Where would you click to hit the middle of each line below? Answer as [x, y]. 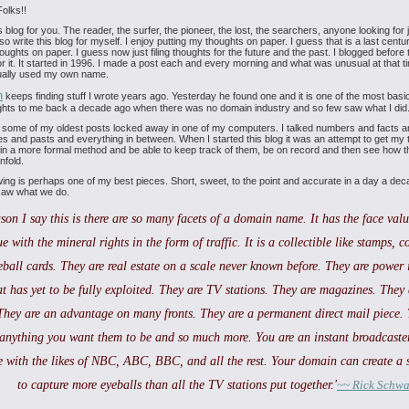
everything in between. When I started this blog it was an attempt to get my [239, 139]
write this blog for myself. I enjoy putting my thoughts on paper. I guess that [176, 41]
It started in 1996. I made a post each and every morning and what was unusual [193, 63]
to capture [43, 385]
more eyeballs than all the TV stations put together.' [203, 385]
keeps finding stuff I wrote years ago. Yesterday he [116, 96]
